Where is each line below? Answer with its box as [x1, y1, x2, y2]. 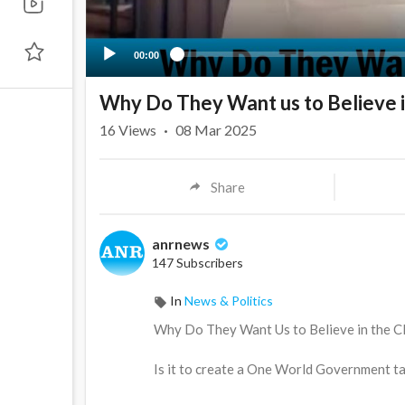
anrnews [152, 235, 212, 253]
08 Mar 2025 [175, 121, 257, 139]
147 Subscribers [152, 255, 243, 271]
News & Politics [184, 293, 273, 309]
